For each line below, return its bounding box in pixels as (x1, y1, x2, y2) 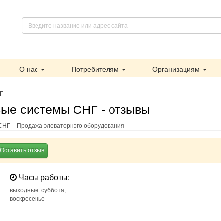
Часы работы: (17, 173, 70, 182)
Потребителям (72, 65, 121, 73)
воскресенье (10, 195, 45, 202)
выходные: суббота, (10, 187, 66, 194)
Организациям (152, 65, 202, 73)
